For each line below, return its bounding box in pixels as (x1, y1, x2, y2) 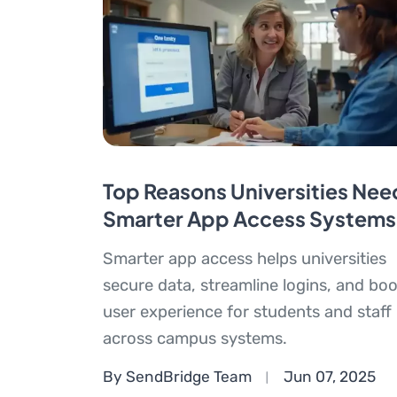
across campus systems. (102, 328, 287, 348)
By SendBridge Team (102, 368, 252, 386)
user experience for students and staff (102, 301, 392, 322)
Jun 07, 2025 (283, 368, 376, 386)
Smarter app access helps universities (102, 248, 386, 269)
